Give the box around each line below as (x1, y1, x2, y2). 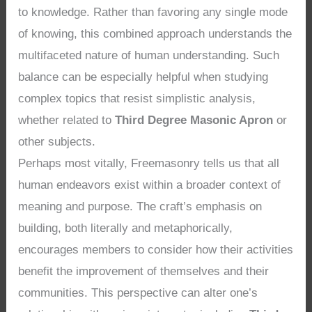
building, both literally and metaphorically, (18, 221, 233, 235)
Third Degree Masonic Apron (115, 114, 274, 127)
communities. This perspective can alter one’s (18, 286, 258, 300)
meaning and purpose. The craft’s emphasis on (18, 200, 263, 214)
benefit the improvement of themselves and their (18, 265, 270, 279)
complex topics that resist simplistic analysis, (18, 92, 256, 106)
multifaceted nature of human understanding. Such (18, 49, 280, 63)
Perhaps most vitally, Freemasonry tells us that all (18, 157, 280, 171)
